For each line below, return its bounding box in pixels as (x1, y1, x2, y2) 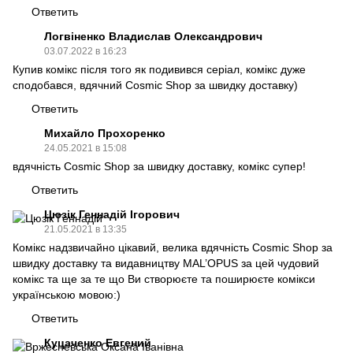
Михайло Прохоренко (44, 127, 165, 140)
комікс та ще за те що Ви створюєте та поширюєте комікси (13, 273, 315, 286)
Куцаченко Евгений (44, 336, 151, 350)
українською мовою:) (13, 288, 121, 302)
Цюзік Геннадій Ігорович (44, 208, 180, 221)
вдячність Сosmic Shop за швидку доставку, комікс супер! (13, 160, 306, 173)
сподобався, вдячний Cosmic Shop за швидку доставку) (13, 79, 298, 92)
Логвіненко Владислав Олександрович (44, 30, 262, 43)
